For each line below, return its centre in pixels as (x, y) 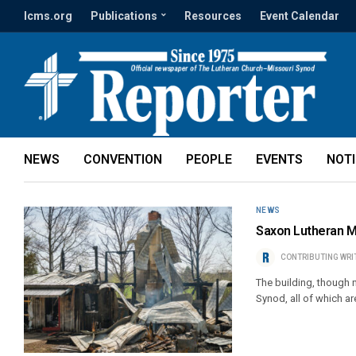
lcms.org (48, 16)
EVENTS (279, 159)
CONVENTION (123, 159)
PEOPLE (209, 159)
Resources (213, 16)
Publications (124, 16)
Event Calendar (300, 16)
